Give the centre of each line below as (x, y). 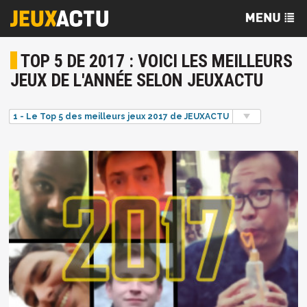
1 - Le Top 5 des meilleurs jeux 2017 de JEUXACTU (121, 117)
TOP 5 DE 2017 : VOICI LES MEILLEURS (157, 61)
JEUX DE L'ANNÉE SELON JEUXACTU (137, 80)
